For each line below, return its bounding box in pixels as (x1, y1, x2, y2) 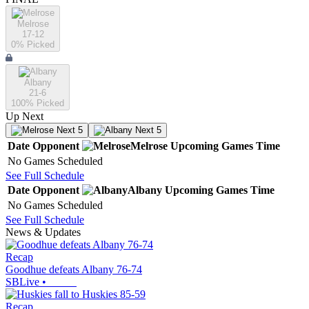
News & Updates (6, 226, 81, 239)
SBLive (6, 276, 39, 288)
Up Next (6, 110, 43, 123)
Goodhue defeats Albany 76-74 (6, 263, 142, 276)
